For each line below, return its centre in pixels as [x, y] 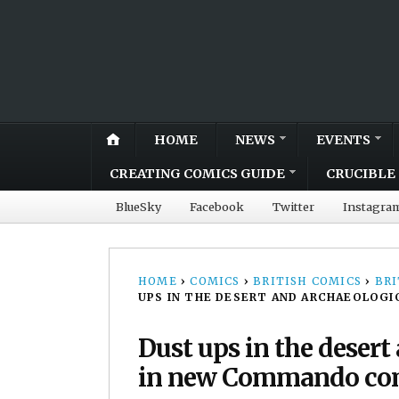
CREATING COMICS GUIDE [197, 173]
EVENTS [343, 139]
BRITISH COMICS [308, 281]
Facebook [217, 206]
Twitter [293, 206]
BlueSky [138, 206]
